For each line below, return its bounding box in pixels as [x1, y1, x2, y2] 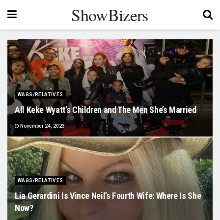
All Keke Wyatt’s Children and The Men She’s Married [15, 105, 196, 115]
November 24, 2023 [19, 123, 65, 129]
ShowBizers [71, 3, 148, 26]
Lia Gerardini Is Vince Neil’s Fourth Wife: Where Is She [15, 191, 201, 201]
